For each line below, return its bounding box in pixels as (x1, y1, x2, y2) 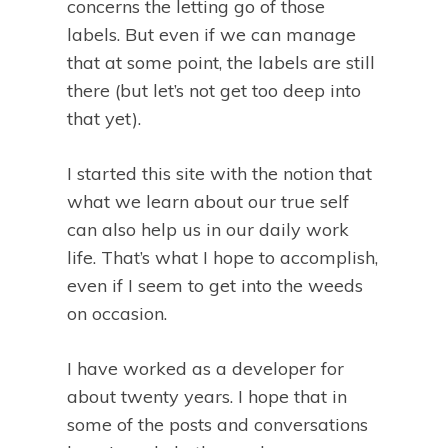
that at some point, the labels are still (67, 51, 375, 75)
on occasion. (67, 302, 167, 326)
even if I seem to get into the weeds (67, 274, 363, 298)
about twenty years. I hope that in (67, 385, 347, 409)
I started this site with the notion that (67, 162, 372, 186)
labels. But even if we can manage (67, 23, 356, 47)
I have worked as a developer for (67, 357, 344, 381)
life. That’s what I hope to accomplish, (67, 246, 378, 270)
